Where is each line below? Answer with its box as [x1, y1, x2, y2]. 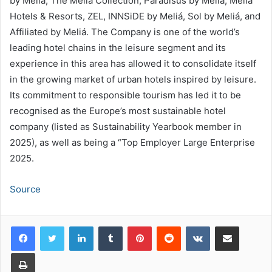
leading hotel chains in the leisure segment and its [10, 41, 226, 53]
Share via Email [239, 220, 258, 231]
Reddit [180, 220, 205, 231]
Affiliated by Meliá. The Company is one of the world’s [10, 25, 240, 38]
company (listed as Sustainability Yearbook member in [10, 120, 242, 132]
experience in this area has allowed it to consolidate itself [10, 57, 256, 69]
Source [10, 183, 41, 195]
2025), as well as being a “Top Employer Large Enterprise [10, 136, 255, 148]
